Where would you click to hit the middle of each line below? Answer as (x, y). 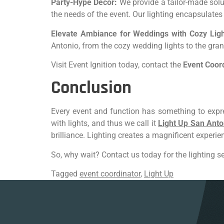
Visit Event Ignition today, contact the (117, 65)
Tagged (65, 174)
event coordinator (110, 174)
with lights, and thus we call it (105, 123)
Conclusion (91, 88)
